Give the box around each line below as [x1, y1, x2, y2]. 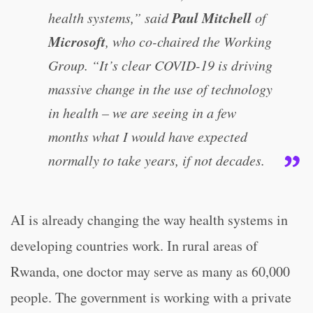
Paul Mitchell [172, 8, 252, 27]
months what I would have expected [48, 127, 247, 145]
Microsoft [48, 31, 105, 51]
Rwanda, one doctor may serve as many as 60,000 [10, 262, 290, 281]
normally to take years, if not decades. [48, 151, 265, 169]
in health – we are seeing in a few [48, 103, 236, 122]
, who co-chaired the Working [105, 32, 272, 50]
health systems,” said [48, 8, 172, 27]
